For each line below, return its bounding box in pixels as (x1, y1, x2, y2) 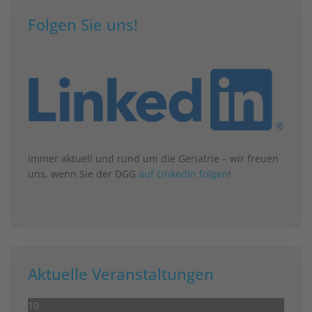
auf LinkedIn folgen (139, 166, 228, 180)
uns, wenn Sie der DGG (28, 166, 139, 180)
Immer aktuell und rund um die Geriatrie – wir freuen (28, 151, 279, 165)
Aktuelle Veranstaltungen (28, 263, 214, 284)
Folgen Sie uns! (28, 13, 138, 35)
